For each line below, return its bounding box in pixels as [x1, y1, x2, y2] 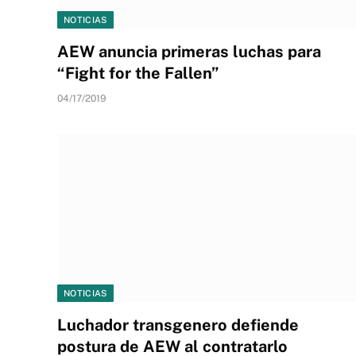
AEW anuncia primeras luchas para [57, 41, 321, 61]
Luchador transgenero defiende [57, 315, 299, 335]
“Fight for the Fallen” [57, 63, 219, 83]
